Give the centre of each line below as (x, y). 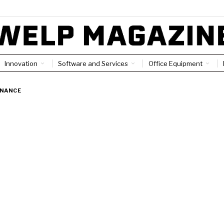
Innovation (21, 63)
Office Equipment (175, 63)
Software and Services (93, 63)
